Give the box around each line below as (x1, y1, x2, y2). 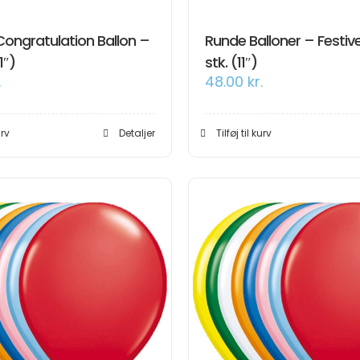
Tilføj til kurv (216, 126, 272, 140)
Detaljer (119, 126, 155, 140)
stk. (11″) (205, 52, 257, 72)
